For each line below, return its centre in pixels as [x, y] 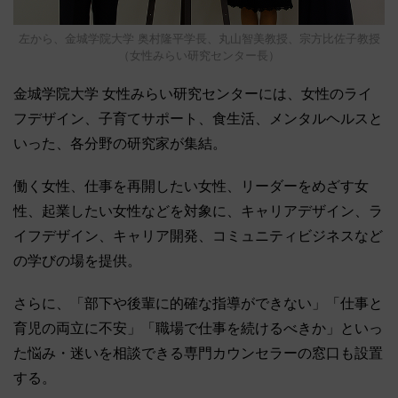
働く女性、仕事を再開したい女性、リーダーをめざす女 [191, 186]
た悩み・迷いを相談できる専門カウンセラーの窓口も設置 [198, 353]
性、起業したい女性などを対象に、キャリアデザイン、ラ [198, 211]
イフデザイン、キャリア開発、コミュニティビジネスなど [198, 235]
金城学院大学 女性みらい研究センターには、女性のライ [193, 93]
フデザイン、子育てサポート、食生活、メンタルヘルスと [198, 118]
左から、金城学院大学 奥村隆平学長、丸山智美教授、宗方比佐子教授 [199, 38]
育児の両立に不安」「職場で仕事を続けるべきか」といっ [198, 328]
